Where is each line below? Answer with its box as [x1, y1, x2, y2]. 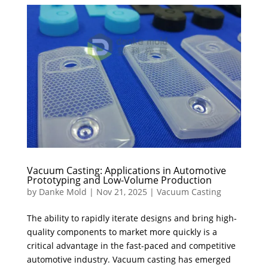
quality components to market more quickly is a [26, 226, 217, 237]
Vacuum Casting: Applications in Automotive [26, 163, 226, 177]
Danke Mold [38, 185, 87, 197]
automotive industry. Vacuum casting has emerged [26, 253, 231, 265]
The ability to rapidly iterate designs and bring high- [26, 212, 237, 224]
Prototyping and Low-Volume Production [26, 173, 212, 187]
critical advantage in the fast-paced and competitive [26, 239, 236, 251]
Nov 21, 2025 [96, 185, 147, 197]
